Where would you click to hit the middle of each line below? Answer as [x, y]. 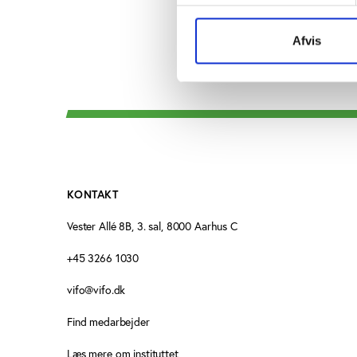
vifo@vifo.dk [96, 290]
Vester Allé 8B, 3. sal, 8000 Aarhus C [152, 227]
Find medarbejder [108, 322]
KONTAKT [92, 195]
